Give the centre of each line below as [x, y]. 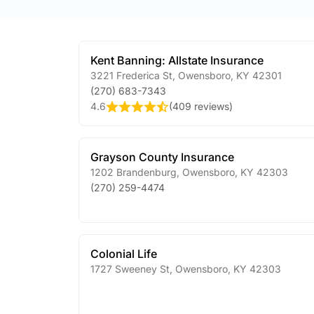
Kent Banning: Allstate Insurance [177, 60]
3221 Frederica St [131, 75]
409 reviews [201, 106]
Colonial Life [124, 254]
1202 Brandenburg [134, 172]
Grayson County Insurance [162, 157]
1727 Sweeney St [130, 269]
